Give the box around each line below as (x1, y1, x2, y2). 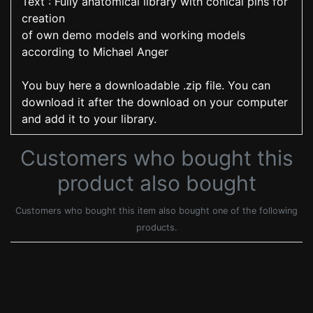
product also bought (57, 170, 256, 196)
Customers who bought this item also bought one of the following (15, 205, 298, 216)
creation (22, 10, 65, 25)
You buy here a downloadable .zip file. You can (22, 78, 270, 92)
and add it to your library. (22, 111, 156, 126)
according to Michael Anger (22, 44, 168, 59)
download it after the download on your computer (22, 94, 288, 109)
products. (136, 221, 177, 233)
